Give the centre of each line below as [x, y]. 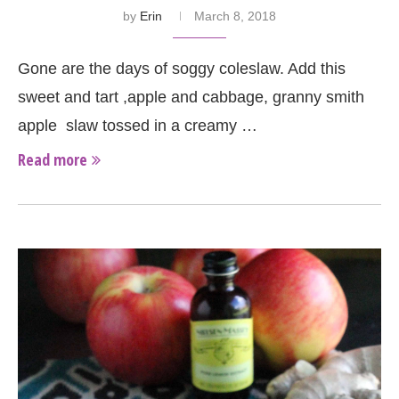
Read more [53, 160]
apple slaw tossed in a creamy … [138, 126]
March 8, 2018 [235, 16]
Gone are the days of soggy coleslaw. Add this [182, 69]
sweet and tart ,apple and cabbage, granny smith [191, 98]
